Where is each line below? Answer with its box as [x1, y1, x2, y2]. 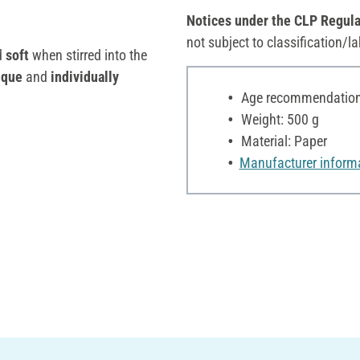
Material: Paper [237, 132, 327, 149]
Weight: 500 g [237, 110, 319, 128]
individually [47, 67, 119, 85]
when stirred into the [29, 46, 147, 63]
